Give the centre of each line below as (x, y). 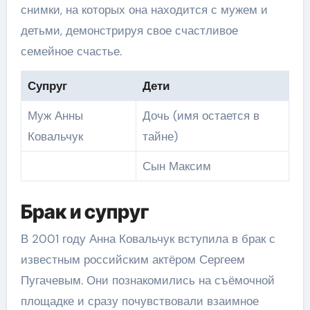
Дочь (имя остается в (201, 116)
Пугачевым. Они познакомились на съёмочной (147, 280)
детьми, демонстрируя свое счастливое (129, 30)
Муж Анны (55, 116)
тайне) (160, 136)
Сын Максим (176, 166)
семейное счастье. (71, 51)
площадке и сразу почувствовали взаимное (139, 301)
